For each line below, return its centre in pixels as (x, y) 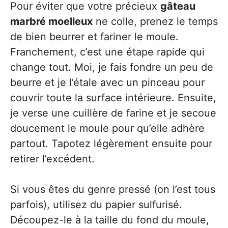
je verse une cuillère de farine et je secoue (113, 113)
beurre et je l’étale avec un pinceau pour (107, 82)
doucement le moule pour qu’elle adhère (107, 128)
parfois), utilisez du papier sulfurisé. (96, 204)
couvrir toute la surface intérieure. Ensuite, (113, 97)
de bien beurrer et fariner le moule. (94, 36)
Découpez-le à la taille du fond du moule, (110, 220)
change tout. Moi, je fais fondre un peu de (112, 67)
